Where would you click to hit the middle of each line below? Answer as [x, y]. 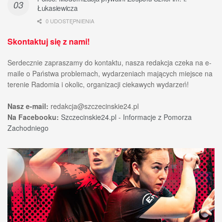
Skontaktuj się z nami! [49, 42]
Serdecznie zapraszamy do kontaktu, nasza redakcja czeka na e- [110, 63]
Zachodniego [28, 128]
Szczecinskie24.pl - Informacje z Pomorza [126, 117]
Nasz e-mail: [28, 106]
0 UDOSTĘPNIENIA [69, 21]
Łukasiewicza [57, 8]
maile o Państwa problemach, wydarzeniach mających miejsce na [110, 74]
